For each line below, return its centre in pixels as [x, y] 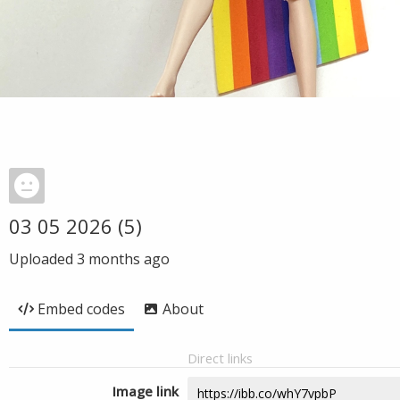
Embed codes [81, 309]
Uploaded [43, 259]
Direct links [220, 358]
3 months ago [123, 259]
